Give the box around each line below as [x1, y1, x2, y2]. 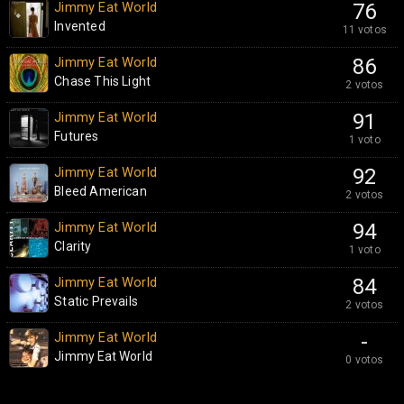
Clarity [54, 239, 92, 253]
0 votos [345, 353, 384, 366]
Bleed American [54, 184, 147, 198]
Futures [54, 129, 99, 143]
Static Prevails [54, 294, 139, 308]
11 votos [342, 23, 388, 36]
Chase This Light [54, 74, 151, 88]
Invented [54, 19, 106, 33]
